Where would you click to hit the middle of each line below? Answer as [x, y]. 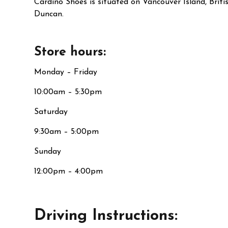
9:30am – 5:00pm [67, 132]
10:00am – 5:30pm [68, 92]
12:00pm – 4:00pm [69, 172]
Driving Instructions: [106, 216]
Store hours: [72, 52]
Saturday [51, 112]
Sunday [48, 152]
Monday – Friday [66, 72]
